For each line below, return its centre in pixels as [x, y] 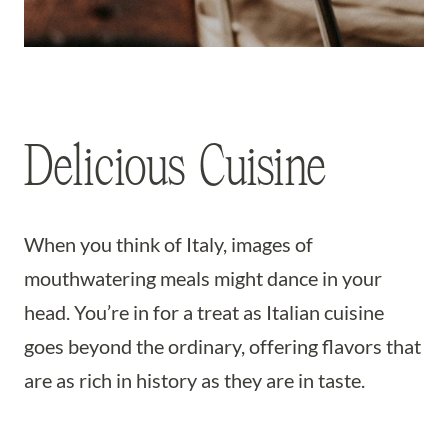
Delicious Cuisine [175, 167]
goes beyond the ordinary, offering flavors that [222, 346]
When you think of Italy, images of [168, 244]
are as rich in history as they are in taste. [194, 380]
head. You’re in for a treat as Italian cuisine [204, 312]
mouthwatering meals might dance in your [203, 278]
